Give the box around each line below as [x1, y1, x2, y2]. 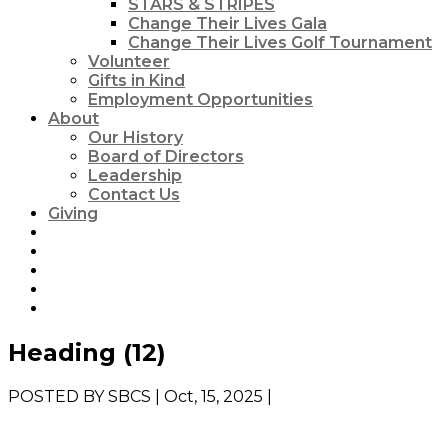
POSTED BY [8, 386, 104, 406]
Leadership [88, 165, 182, 185]
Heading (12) [8, 337, 166, 367]
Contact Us [88, 184, 180, 204]
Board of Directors [88, 146, 244, 166]
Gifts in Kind [88, 70, 185, 90]
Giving [48, 203, 98, 223]
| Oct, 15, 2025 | [155, 386, 272, 406]
